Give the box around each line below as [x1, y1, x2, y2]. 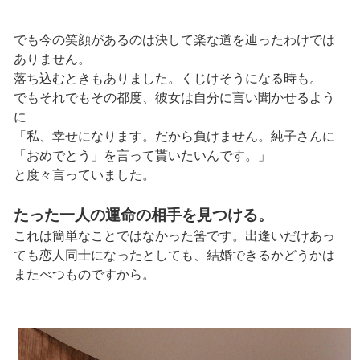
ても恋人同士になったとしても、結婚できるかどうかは [13, 247, 335, 262]
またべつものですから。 [13, 267, 155, 281]
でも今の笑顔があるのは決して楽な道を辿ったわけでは [13, 32, 335, 47]
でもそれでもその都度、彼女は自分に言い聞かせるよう [13, 90, 335, 104]
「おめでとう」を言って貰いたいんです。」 [13, 148, 271, 162]
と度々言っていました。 [13, 167, 155, 182]
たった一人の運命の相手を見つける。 [13, 206, 273, 223]
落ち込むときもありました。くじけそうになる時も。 [13, 71, 322, 85]
